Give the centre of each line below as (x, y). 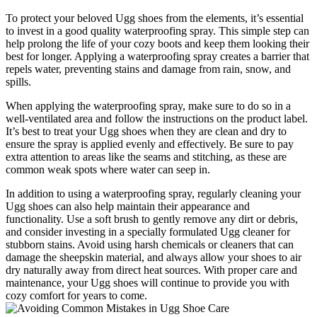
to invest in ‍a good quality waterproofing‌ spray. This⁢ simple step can (157, 30)
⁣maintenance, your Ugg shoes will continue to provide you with (148, 282)
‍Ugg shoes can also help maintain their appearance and (128, 206)
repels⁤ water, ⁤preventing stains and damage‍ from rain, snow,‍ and (148, 69)
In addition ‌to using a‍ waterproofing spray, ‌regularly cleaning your (153, 193)
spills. (18, 81)
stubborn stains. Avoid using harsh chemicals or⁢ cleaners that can (150, 244)
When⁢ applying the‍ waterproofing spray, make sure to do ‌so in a (148, 105)
